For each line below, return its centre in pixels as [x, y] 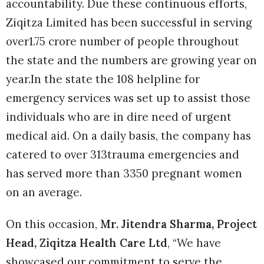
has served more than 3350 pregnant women [124, 174]
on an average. [44, 192]
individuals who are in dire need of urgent [119, 117]
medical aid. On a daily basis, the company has [128, 136]
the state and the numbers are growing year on [131, 60]
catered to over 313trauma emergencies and [123, 155]
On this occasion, [53, 224]
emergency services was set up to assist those [128, 98]
